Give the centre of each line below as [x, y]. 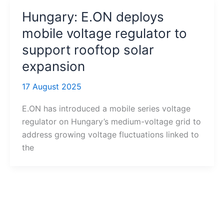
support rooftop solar [88, 50]
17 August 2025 [51, 86]
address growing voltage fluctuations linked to [110, 135]
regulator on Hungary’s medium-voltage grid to [111, 122]
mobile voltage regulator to [104, 33]
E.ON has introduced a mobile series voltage [106, 109]
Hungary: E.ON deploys [93, 17]
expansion [53, 66]
